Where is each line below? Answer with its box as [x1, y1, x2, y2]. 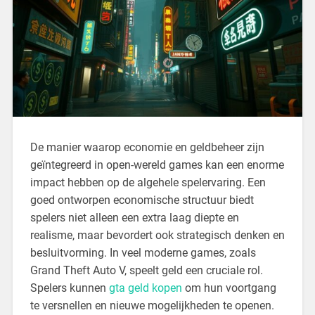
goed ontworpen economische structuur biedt [30, 193, 254, 207]
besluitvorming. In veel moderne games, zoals [30, 245, 256, 259]
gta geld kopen [108, 281, 182, 295]
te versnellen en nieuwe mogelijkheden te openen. [30, 298, 274, 312]
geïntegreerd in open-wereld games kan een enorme [30, 157, 284, 172]
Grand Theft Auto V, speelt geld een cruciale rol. [30, 263, 263, 277]
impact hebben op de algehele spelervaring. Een [30, 175, 266, 189]
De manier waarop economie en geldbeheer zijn [30, 140, 264, 154]
